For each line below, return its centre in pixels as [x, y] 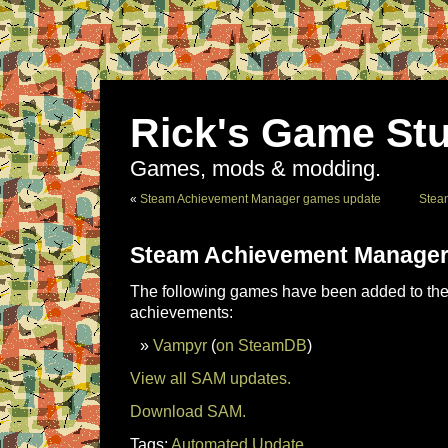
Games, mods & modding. [255, 169]
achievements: [181, 312]
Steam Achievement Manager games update [260, 199]
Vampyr [180, 345]
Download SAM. [188, 411]
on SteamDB [261, 345]
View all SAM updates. [210, 378]
